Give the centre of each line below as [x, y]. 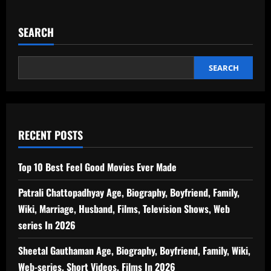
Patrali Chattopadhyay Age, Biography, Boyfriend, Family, [129, 192]
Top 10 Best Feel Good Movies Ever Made [97, 167]
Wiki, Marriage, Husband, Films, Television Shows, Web [124, 208]
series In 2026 [47, 225]
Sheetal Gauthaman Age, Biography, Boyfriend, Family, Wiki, [134, 250]
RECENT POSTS [51, 135]
